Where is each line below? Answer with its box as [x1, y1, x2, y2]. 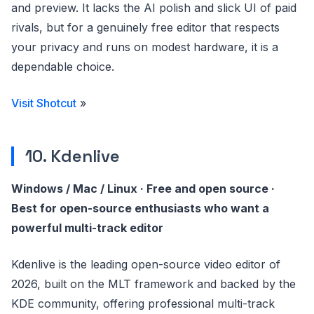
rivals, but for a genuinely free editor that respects [11, 20, 280, 34]
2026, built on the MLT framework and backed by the [11, 277, 296, 291]
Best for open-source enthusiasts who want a [11, 201, 269, 215]
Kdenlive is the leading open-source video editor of [11, 257, 280, 271]
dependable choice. [11, 60, 114, 74]
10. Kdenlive [25, 145, 120, 167]
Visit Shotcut [11, 96, 76, 110]
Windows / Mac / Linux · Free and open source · [11, 182, 275, 196]
